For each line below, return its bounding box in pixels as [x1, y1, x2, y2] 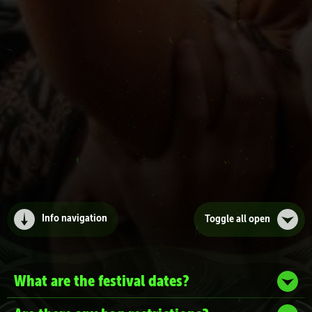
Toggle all [205, 213, 249, 225]
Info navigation [42, 213, 107, 224]
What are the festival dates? [14, 271, 189, 290]
